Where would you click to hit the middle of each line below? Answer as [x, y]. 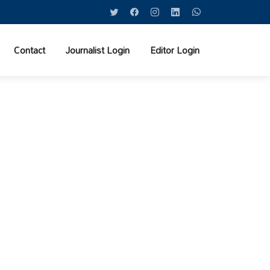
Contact [30, 50]
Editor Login [175, 50]
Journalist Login [98, 50]
